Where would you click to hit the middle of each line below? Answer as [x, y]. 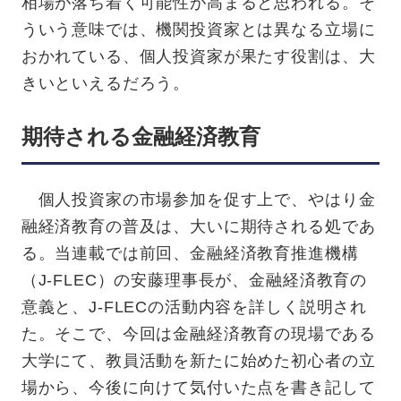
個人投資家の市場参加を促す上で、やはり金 [198, 200]
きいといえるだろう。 [106, 84]
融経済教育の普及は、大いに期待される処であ [198, 227]
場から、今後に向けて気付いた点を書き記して [198, 388]
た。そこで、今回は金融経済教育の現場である [198, 334]
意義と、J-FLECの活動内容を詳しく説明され [194, 307]
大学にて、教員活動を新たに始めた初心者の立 [198, 361]
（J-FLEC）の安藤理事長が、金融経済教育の [194, 281]
